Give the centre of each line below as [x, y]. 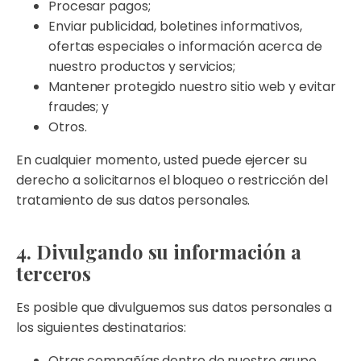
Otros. [68, 127]
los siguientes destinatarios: [102, 328]
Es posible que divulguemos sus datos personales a [174, 307]
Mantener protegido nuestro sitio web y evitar [192, 87]
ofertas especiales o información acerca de [185, 46]
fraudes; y [79, 107]
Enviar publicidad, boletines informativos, [175, 26]
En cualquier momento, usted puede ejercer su [162, 160]
